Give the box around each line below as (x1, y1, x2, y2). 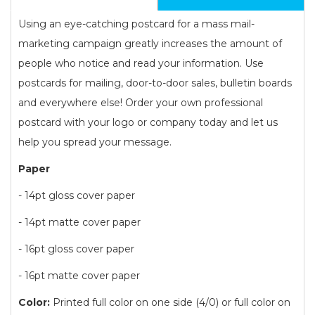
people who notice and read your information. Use (18, 56, 264, 70)
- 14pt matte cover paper (18, 215, 141, 229)
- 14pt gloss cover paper (18, 188, 135, 202)
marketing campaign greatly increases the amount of (18, 37, 282, 50)
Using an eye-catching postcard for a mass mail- (18, 17, 255, 30)
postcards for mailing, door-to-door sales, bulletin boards (18, 76, 292, 89)
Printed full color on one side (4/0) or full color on (53, 295, 290, 309)
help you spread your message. (18, 135, 172, 148)
